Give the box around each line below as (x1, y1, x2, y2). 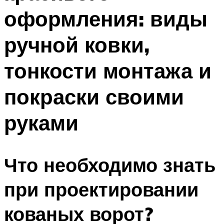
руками (4, 109, 78, 135)
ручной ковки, (4, 31, 149, 57)
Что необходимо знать (4, 152, 215, 177)
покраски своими (4, 83, 184, 109)
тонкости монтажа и (4, 57, 211, 83)
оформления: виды (4, 5, 207, 31)
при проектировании (4, 177, 198, 202)
